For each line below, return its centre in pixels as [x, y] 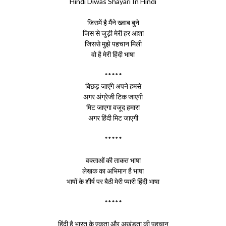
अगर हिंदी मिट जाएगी [113, 118]
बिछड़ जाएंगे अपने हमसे [113, 86]
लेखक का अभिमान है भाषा [113, 171]
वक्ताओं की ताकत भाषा [113, 160]
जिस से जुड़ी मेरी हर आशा [113, 33]
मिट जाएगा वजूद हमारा [113, 107]
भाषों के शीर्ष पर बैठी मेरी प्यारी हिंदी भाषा [113, 181]
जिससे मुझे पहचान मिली [113, 44]
